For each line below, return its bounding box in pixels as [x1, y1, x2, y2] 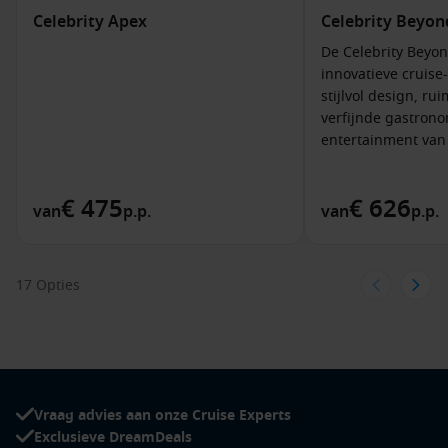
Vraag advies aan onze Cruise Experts [34, 405, 291, 426]
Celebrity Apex [33, 10, 147, 34]
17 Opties [16, 274, 80, 296]
